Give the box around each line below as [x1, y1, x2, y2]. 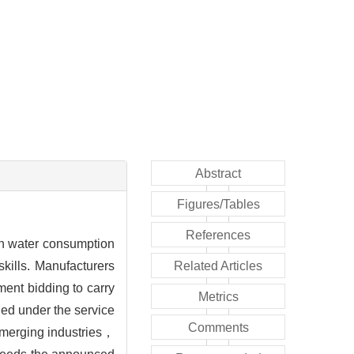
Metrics [198, 289, 239, 303]
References [186, 228, 250, 242]
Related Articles [174, 258, 262, 273]
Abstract [195, 166, 241, 180]
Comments [187, 320, 249, 334]
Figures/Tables [176, 197, 260, 211]
